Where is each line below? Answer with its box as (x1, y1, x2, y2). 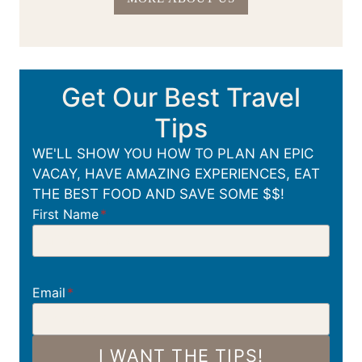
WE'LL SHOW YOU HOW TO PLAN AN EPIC (32, 145, 314, 162)
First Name (32, 206, 99, 223)
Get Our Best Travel (61, 82, 301, 114)
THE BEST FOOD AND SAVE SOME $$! (32, 186, 284, 203)
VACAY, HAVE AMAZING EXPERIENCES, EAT (32, 166, 320, 183)
